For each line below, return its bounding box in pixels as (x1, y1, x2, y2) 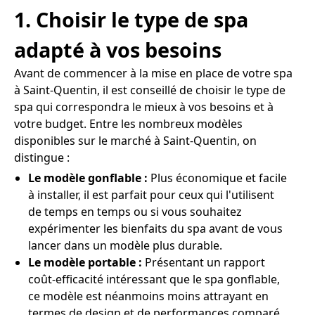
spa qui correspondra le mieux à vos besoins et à (14, 99, 274, 115)
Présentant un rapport (142, 255, 265, 270)
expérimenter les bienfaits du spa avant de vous (28, 221, 283, 236)
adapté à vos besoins (14, 36, 221, 63)
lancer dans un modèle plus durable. (28, 238, 222, 253)
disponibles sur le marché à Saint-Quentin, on (14, 133, 257, 148)
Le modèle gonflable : (28, 170, 148, 186)
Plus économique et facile (148, 170, 287, 186)
